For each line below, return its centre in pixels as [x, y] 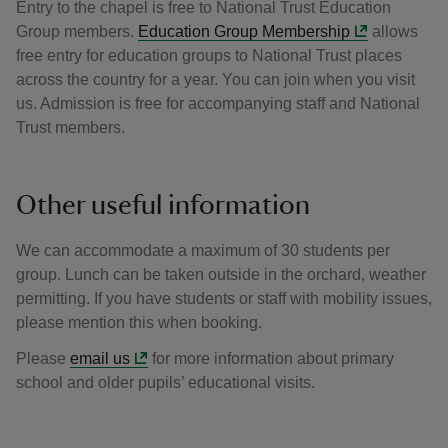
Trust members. [70, 127]
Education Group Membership [244, 31]
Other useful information [163, 205]
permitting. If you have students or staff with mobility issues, [224, 298]
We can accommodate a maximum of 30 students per [203, 250]
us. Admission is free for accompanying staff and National [218, 103]
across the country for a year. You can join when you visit [215, 79]
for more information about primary [271, 358]
